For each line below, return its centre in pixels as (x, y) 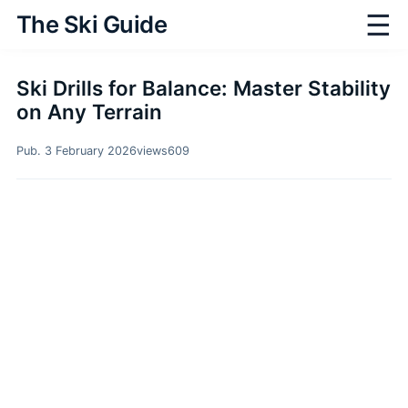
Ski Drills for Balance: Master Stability (204, 88)
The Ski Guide (92, 24)
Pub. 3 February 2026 (76, 151)
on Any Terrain (89, 112)
